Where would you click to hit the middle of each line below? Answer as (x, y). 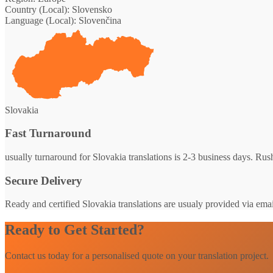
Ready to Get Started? (75, 230)
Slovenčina (99, 20)
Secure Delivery (44, 180)
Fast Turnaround (48, 133)
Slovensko (91, 9)
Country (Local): (37, 9)
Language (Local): (41, 20)
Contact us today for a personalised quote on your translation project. (137, 256)
